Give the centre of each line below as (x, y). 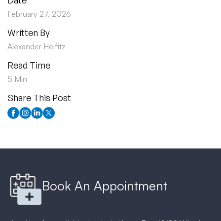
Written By (29, 33)
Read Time (29, 65)
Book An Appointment (105, 185)
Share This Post (39, 98)
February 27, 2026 (39, 14)
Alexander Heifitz (37, 47)
